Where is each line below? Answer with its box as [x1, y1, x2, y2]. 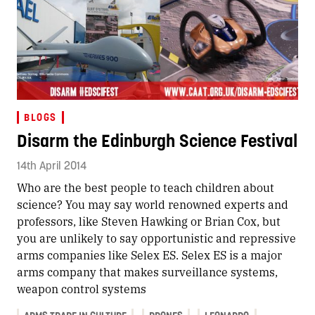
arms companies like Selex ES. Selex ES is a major [17, 246, 282, 263]
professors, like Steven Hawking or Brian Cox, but [17, 212, 281, 229]
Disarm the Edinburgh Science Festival [17, 129, 297, 152]
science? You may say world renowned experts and [17, 195, 288, 212]
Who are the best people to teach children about [17, 179, 274, 195]
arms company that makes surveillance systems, [17, 263, 278, 280]
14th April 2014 [17, 157, 86, 172]
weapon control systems [17, 280, 146, 297]
